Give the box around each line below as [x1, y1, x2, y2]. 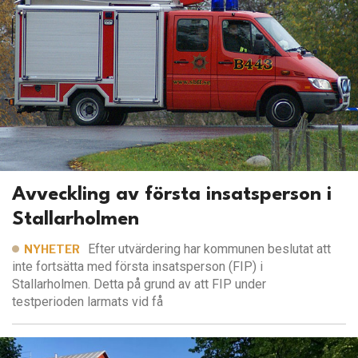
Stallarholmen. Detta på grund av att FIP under [12, 276, 266, 292]
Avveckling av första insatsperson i [12, 185, 332, 205]
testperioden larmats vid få [12, 294, 163, 310]
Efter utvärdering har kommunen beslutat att [88, 241, 332, 257]
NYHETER [24, 242, 80, 257]
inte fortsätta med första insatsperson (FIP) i [12, 259, 263, 275]
